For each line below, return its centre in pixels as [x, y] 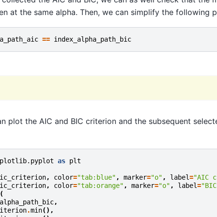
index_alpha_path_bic [93, 39]
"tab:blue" [97, 178]
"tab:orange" [101, 186]
